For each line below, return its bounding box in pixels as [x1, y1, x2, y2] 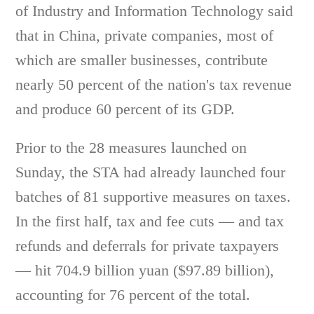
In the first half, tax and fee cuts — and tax [15, 212, 285, 230]
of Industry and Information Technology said [15, 2, 294, 20]
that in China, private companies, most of [15, 27, 274, 44]
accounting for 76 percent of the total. [15, 286, 251, 303]
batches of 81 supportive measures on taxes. [15, 188, 292, 205]
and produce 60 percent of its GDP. [15, 100, 235, 118]
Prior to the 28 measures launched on [15, 139, 247, 156]
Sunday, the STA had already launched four [15, 163, 286, 181]
